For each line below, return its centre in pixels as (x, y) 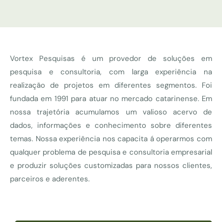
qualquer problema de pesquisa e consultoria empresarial (111, 152)
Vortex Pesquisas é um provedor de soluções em (111, 59)
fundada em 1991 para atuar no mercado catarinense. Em (111, 99)
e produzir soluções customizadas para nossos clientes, (111, 166)
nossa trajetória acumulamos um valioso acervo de (111, 112)
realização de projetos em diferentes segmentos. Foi (111, 85)
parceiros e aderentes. (50, 179)
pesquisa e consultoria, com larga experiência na (111, 72)
